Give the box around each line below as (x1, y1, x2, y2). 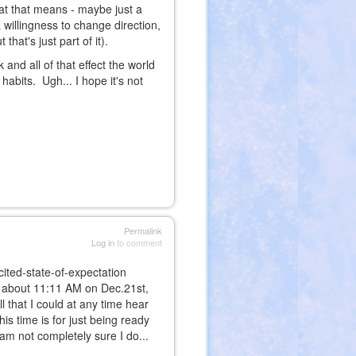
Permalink (123, 224, 162, 237)
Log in (91, 236, 114, 249)
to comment (114, 236, 162, 249)
